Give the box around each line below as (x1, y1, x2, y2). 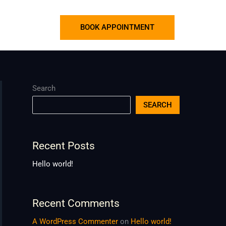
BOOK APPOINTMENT (80, 23, 154, 32)
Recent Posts (32, 140, 95, 152)
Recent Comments (32, 197, 120, 209)
